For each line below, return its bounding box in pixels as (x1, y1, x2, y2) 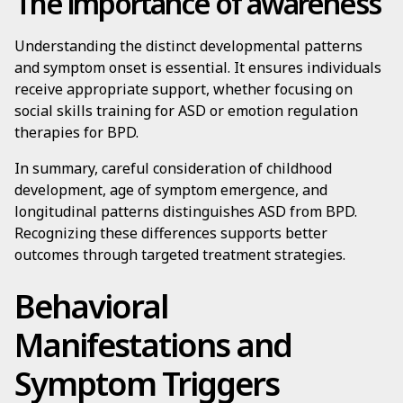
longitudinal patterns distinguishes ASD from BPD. (14, 201, 357, 221)
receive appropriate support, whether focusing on (14, 79, 353, 99)
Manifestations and (14, 323, 291, 367)
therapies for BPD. (14, 122, 139, 142)
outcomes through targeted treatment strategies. (14, 245, 345, 264)
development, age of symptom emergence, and (14, 180, 327, 200)
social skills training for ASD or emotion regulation (14, 101, 358, 121)
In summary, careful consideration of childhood (14, 158, 332, 178)
